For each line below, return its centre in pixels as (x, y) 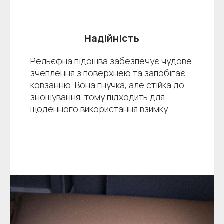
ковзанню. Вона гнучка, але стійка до (107, 85)
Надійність (112, 38)
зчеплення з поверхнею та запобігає (108, 73)
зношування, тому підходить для (97, 97)
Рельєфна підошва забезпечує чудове (111, 61)
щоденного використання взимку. (100, 109)
